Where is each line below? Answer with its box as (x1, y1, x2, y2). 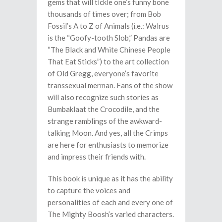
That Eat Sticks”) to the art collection (48, 57, 169, 66)
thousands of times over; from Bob (48, 9, 161, 18)
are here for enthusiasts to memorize (48, 140, 168, 149)
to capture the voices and (48, 186, 130, 195)
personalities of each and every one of (48, 198, 173, 207)
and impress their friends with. (48, 152, 146, 161)
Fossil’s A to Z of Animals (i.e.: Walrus (48, 21, 169, 30)
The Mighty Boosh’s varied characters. (48, 210, 174, 219)
